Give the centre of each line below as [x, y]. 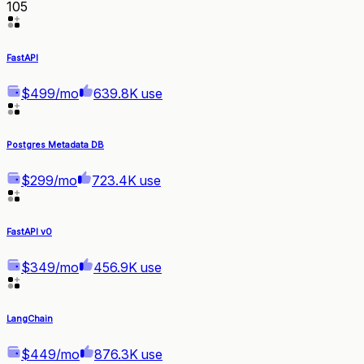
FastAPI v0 [29, 232]
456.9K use [128, 267]
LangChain [30, 318]
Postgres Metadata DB [55, 145]
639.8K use [128, 93]
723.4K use [126, 180]
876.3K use [128, 354]
